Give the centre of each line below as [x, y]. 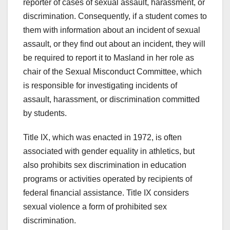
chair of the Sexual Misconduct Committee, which [112, 72]
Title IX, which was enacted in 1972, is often [102, 138]
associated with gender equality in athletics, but [109, 151]
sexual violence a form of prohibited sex [95, 207]
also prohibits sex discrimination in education [105, 165]
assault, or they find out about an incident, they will [114, 44]
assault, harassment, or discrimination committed [111, 100]
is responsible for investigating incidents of [100, 86]
